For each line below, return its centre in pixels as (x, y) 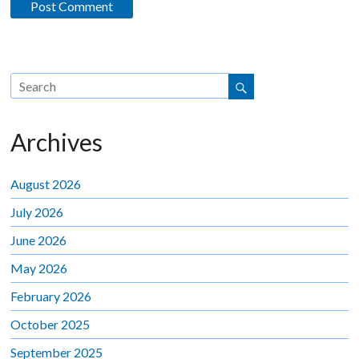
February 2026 (51, 296)
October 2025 (50, 324)
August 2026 (46, 184)
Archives (57, 141)
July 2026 (37, 212)
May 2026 (39, 268)
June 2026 (39, 240)
